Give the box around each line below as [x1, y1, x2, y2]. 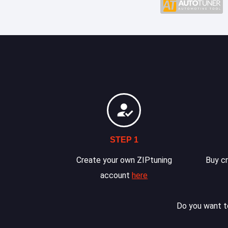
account [100, 170, 132, 180]
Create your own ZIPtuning [76, 155, 172, 165]
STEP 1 [109, 135, 138, 144]
